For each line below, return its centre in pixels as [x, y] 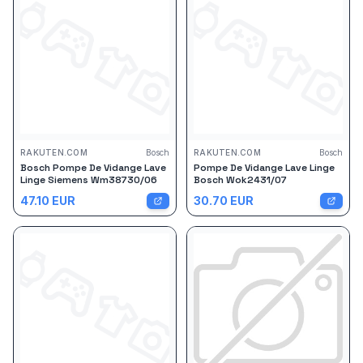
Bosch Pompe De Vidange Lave [93, 168]
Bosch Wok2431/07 [240, 180]
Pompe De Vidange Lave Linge [264, 168]
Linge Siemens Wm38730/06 [89, 180]
